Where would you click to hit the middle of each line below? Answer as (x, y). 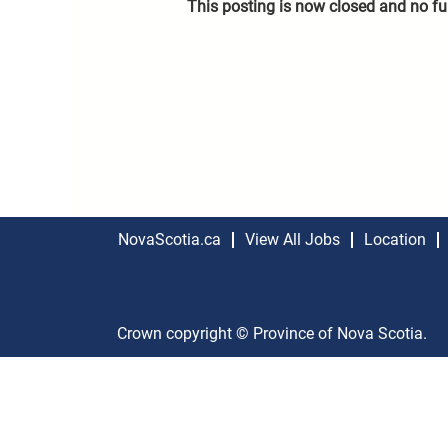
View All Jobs (292, 239)
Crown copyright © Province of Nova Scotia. (272, 333)
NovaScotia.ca (169, 239)
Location (395, 239)
